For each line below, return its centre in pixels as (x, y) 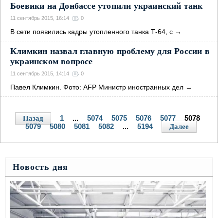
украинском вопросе (52, 61)
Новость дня (40, 167)
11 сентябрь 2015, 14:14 (40, 73)
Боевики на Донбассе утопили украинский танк (107, 6)
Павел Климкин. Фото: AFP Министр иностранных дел (97, 87)
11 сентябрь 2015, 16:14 (40, 18)
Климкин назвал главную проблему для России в (110, 51)
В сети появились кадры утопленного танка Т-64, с (91, 32)
